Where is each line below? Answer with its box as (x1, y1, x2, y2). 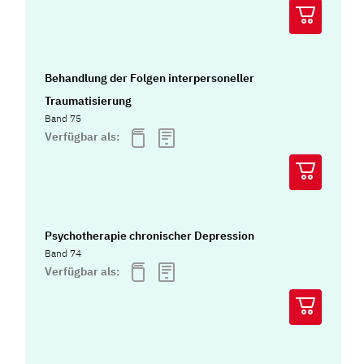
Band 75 (45, 112, 82, 125)
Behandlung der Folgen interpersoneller (45, 71, 255, 86)
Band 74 (45, 246, 82, 259)
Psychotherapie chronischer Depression (45, 227, 255, 243)
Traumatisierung (45, 93, 132, 109)
